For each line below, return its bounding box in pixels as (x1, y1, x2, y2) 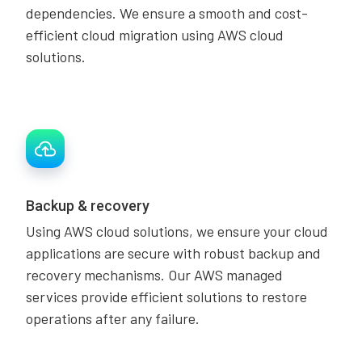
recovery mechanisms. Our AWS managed (26, 266, 283, 284)
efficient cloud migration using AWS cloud (26, 26, 284, 44)
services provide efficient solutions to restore (26, 288, 307, 305)
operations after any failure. (26, 309, 200, 327)
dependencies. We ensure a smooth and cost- (26, 4, 308, 22)
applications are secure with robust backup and (26, 244, 321, 262)
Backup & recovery (26, 197, 149, 214)
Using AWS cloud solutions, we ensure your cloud (26, 222, 328, 240)
